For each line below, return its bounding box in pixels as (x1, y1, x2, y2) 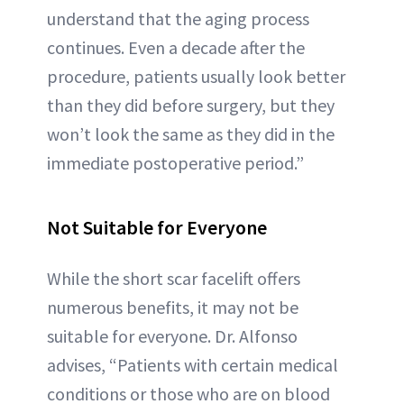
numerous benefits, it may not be (47, 296, 298, 319)
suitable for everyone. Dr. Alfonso (47, 325, 298, 348)
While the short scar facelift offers (47, 267, 300, 290)
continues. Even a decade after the (47, 36, 305, 60)
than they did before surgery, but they (47, 94, 335, 117)
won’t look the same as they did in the (47, 123, 335, 146)
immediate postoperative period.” (47, 151, 304, 175)
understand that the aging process (47, 7, 309, 31)
